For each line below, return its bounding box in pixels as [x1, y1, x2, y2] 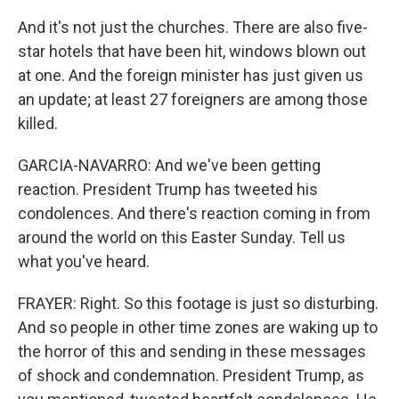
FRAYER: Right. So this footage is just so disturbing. [18, 294, 379, 313]
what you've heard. [18, 252, 150, 271]
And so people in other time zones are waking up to [18, 318, 378, 337]
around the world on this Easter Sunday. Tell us [18, 228, 346, 247]
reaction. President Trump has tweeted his [18, 180, 318, 199]
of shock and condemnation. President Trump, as [18, 366, 364, 385]
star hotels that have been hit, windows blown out [18, 42, 366, 61]
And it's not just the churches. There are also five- [18, 18, 368, 37]
